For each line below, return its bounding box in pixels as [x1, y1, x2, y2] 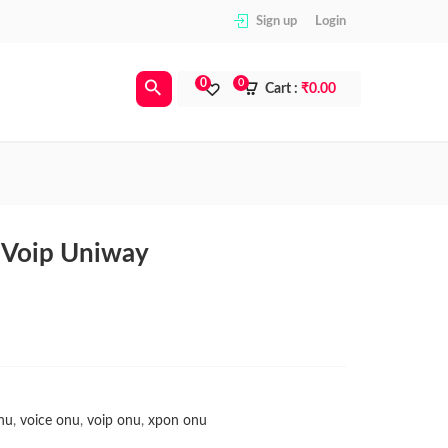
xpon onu [148, 413, 207, 428]
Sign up [255, 15, 297, 28]
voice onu [20, 413, 80, 428]
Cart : [265, 82, 301, 96]
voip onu [87, 413, 141, 428]
